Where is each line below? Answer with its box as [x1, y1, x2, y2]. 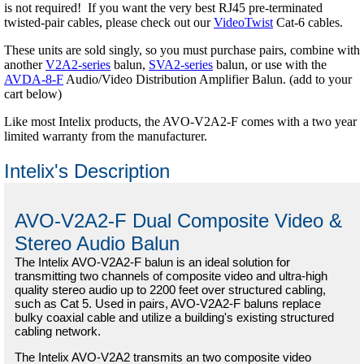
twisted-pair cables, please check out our [4, 15, 214, 30]
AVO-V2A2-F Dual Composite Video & [15, 210, 342, 232]
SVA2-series [149, 58, 213, 72]
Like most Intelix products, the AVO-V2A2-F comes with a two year [4, 115, 357, 129]
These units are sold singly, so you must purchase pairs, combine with [4, 43, 360, 58]
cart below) [4, 87, 62, 102]
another [4, 58, 45, 72]
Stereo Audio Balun [15, 232, 180, 255]
